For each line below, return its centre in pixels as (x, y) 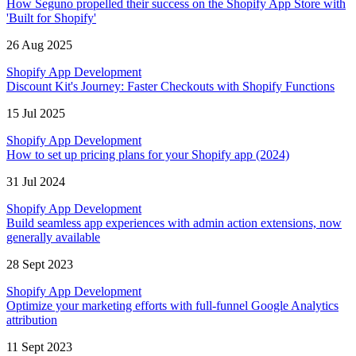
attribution (32, 320)
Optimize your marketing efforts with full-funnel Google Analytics (172, 306)
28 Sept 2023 (40, 265)
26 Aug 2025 (39, 45)
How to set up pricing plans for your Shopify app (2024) (148, 155)
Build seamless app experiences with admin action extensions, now (174, 223)
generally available (53, 238)
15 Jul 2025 (36, 114)
